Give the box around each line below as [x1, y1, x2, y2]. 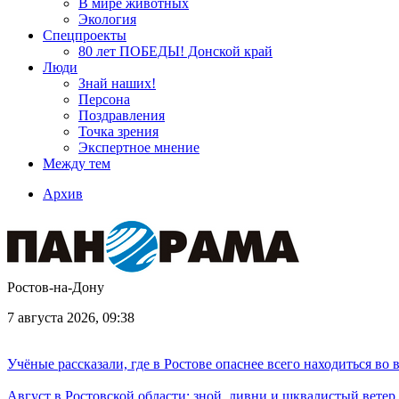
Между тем [43, 156, 110, 171]
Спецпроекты [43, 28, 126, 43]
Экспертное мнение [78, 140, 199, 155]
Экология [78, 12, 136, 27]
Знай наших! [78, 76, 156, 91]
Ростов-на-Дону [7, 280, 104, 295]
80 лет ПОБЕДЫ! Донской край [78, 44, 273, 59]
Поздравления [78, 108, 165, 123]
